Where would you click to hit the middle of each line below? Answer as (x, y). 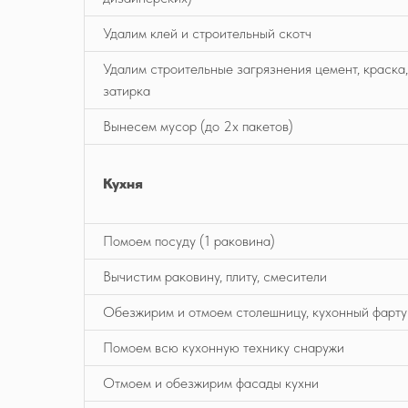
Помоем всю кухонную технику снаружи (224, 347)
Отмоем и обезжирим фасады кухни (211, 383)
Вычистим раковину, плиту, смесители (215, 276)
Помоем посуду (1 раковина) (189, 241)
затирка (127, 91)
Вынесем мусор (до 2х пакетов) (198, 126)
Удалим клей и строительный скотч (207, 33)
